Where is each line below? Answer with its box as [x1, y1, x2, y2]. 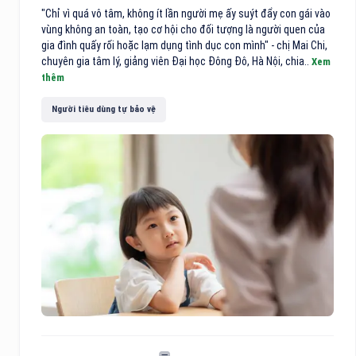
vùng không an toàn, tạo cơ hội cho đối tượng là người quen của [41, 22, 325, 36]
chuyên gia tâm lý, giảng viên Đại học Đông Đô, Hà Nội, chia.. [41, 54, 311, 68]
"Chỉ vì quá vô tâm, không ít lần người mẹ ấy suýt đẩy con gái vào [41, 6, 331, 20]
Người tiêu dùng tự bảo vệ [52, 103, 156, 115]
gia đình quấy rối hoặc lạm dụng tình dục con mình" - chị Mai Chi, [41, 38, 327, 52]
